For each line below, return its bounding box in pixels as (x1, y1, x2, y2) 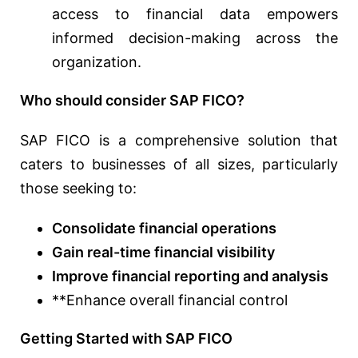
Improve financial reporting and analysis (52, 268, 328, 285)
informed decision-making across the (52, 30, 338, 47)
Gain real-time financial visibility (52, 244, 275, 261)
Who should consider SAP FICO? (20, 92, 245, 109)
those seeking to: (20, 180, 137, 197)
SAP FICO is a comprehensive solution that (20, 132, 338, 149)
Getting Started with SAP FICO (20, 330, 233, 348)
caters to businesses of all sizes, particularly (20, 156, 338, 173)
